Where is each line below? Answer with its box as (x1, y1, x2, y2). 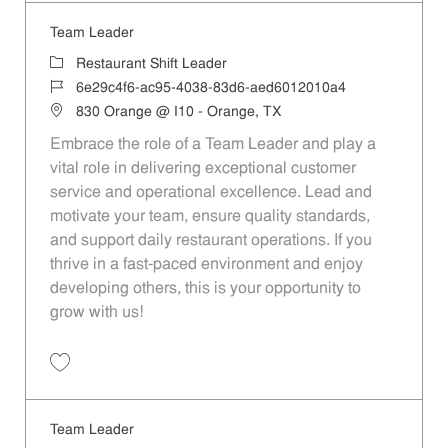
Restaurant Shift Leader (75, 56, 227, 72)
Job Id (48, 79, 88, 95)
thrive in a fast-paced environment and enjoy (49, 256, 363, 273)
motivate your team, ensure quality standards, (49, 208, 370, 225)
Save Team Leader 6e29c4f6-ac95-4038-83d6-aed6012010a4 (58, 374, 399, 387)
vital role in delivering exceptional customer (49, 160, 356, 177)
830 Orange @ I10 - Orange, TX (75, 104, 281, 120)
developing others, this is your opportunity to (49, 280, 361, 297)
